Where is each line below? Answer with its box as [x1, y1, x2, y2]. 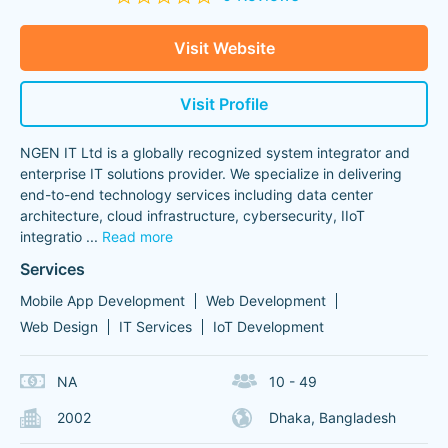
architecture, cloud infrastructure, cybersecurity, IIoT [20, 207, 365, 224]
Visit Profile [180, 94, 268, 114]
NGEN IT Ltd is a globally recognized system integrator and [20, 144, 410, 161]
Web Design [20, 318, 98, 335]
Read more [102, 228, 173, 245]
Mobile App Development [20, 292, 185, 309]
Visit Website [173, 38, 275, 58]
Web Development [206, 292, 326, 309]
